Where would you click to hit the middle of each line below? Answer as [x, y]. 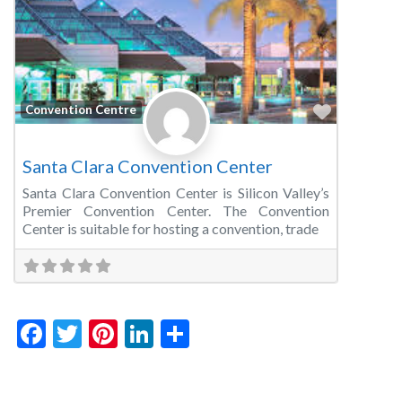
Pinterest [175, 334]
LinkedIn [206, 334]
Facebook [105, 334]
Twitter [128, 334]
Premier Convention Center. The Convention [176, 211]
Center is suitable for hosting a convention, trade [170, 229]
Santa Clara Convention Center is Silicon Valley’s [176, 193]
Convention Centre [81, 109]
